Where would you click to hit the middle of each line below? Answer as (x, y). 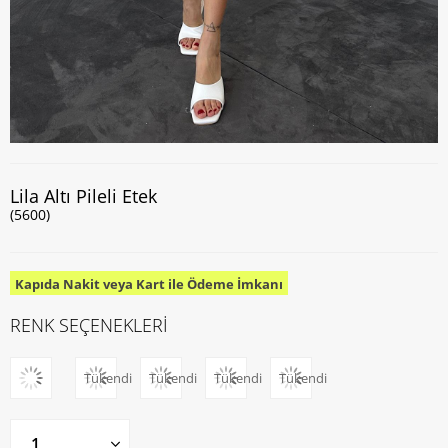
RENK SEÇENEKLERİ (89, 325)
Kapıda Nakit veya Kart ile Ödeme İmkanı (149, 284)
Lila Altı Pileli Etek (83, 196)
